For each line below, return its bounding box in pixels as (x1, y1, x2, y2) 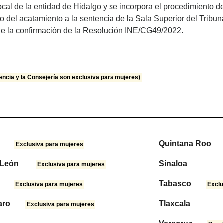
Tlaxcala (158, 199, 190, 208)
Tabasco (158, 179, 191, 188)
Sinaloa (158, 159, 187, 168)
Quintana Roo (158, 139, 211, 148)
